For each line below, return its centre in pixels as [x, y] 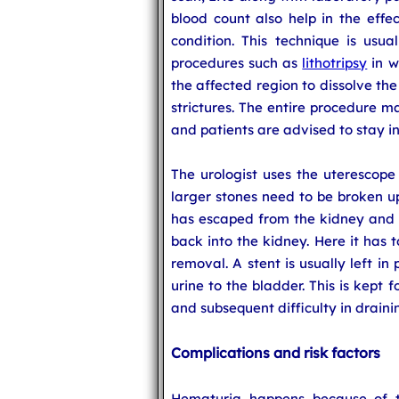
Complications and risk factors [276, 353]
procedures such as [237, 63]
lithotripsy [335, 63]
